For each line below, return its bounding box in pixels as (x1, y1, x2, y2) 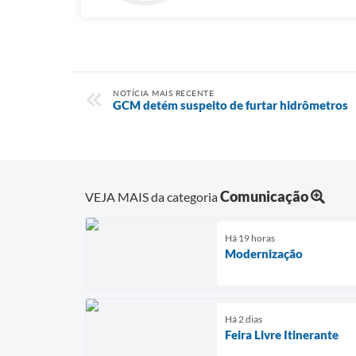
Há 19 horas (225, 231, 275, 244)
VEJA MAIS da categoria (85, 188, 220, 204)
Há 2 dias (225, 312, 262, 325)
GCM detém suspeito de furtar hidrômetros (113, 98, 348, 112)
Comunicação (220, 187, 308, 205)
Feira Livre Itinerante (225, 327, 339, 342)
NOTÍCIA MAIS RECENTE (113, 88, 214, 98)
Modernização (225, 246, 303, 261)
